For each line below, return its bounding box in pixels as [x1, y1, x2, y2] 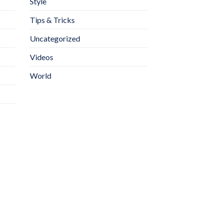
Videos [30, 52, 53, 62]
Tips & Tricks [30, 15, 75, 25]
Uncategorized [30, 34, 80, 44]
